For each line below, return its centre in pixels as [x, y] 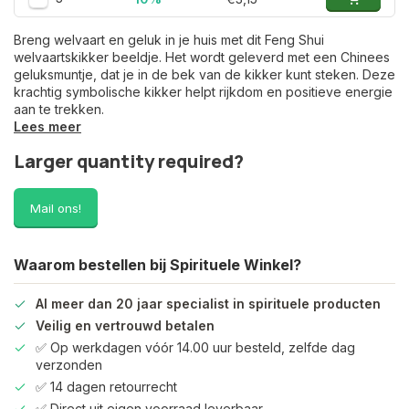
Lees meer [47, 126]
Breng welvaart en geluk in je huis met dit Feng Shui [169, 40]
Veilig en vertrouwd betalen [125, 325]
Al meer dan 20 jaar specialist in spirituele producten [208, 304]
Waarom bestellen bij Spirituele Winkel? [157, 265]
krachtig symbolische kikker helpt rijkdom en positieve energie [203, 92]
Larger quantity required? [129, 161]
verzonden [69, 365]
